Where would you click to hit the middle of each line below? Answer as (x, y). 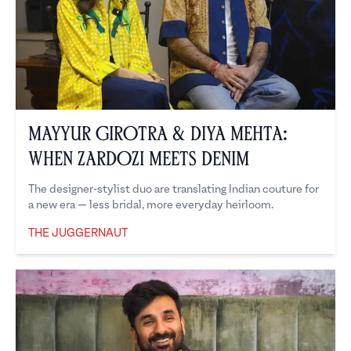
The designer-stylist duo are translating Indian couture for (174, 190)
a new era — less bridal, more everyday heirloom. (151, 205)
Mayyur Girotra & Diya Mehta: (158, 134)
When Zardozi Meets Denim (139, 159)
